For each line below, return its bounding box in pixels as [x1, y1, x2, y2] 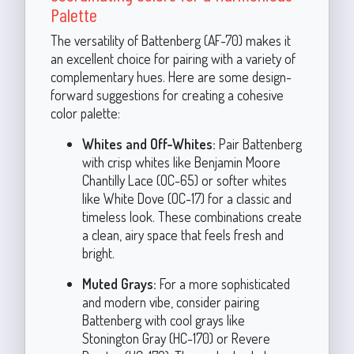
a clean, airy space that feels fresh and [81, 225, 284, 243]
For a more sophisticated [156, 274, 290, 292]
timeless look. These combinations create [81, 207, 302, 225]
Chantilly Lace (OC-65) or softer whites [81, 171, 287, 189]
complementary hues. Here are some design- [50, 67, 292, 85]
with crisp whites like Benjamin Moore [81, 153, 281, 171]
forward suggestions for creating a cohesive [50, 85, 284, 104]
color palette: [50, 104, 120, 122]
